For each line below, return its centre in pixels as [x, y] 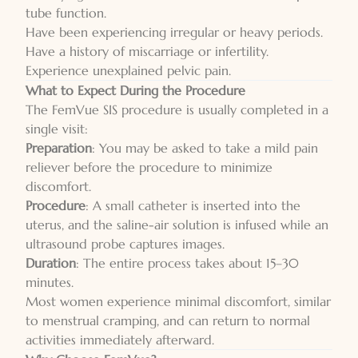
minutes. [50, 282]
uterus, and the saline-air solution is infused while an [177, 225]
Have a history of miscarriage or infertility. [147, 51]
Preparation [59, 148]
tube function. [66, 13]
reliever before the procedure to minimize [149, 167]
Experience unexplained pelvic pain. [128, 70]
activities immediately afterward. [120, 340]
